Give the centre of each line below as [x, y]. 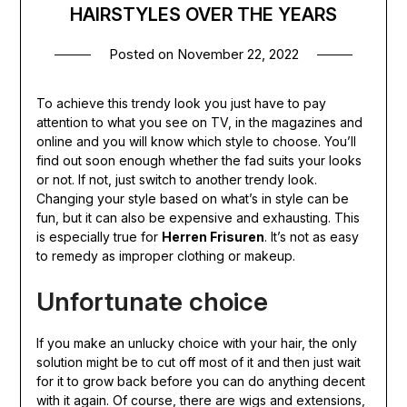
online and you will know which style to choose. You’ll [196, 142]
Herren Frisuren [213, 237]
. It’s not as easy [311, 237]
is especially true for [99, 237]
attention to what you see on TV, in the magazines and [199, 123]
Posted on [143, 55]
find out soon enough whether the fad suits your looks [199, 161]
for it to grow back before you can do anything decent [200, 382]
